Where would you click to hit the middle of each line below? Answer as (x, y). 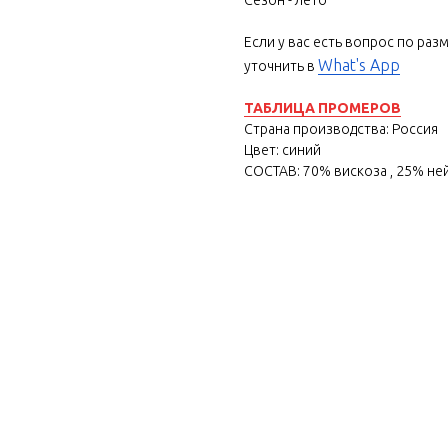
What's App (359, 64)
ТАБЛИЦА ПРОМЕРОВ (322, 107)
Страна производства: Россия (341, 128)
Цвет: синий (282, 149)
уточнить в (281, 65)
